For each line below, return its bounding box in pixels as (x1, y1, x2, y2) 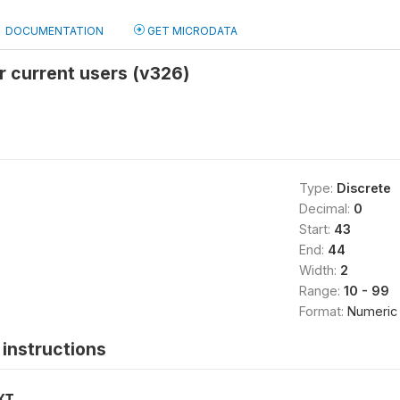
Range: (298, 283, 344, 298)
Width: (298, 262, 340, 278)
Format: (298, 304, 347, 319)
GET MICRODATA (145, 24, 237, 37)
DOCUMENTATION (5, 24, 104, 37)
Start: (298, 221, 334, 237)
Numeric (346, 304, 397, 319)
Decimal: (298, 201, 354, 216)
